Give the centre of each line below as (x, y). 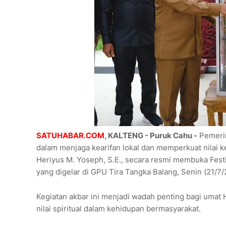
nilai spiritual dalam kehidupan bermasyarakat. (119, 209)
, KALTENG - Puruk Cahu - (151, 136)
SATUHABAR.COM (70, 136)
